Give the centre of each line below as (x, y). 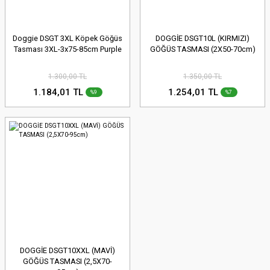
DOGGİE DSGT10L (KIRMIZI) (202, 38)
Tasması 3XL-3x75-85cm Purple (67, 49)
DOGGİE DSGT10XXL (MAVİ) (67, 251)
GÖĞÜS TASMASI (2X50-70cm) (202, 49)
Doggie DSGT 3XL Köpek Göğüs (67, 38)
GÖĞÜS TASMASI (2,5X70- (67, 262)
